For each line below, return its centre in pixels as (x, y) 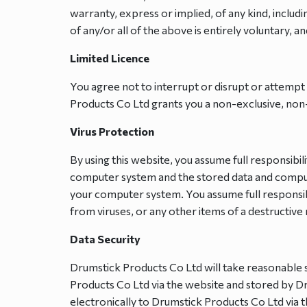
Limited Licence (110, 58)
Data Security (105, 239)
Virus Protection (112, 131)
